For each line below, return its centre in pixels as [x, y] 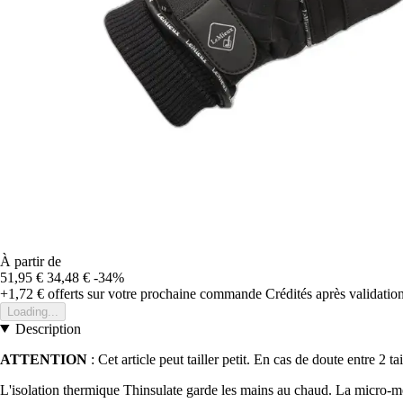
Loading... [33, 311]
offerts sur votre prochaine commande [153, 293]
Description [48, 328]
